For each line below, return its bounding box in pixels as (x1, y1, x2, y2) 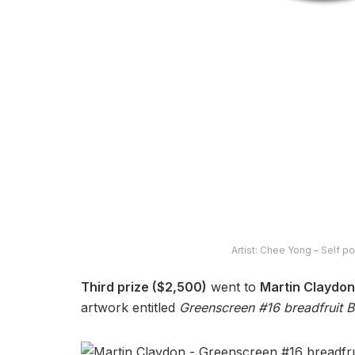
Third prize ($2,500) (81, 279, 207, 296)
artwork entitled (81, 300, 179, 316)
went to (207, 279, 260, 296)
